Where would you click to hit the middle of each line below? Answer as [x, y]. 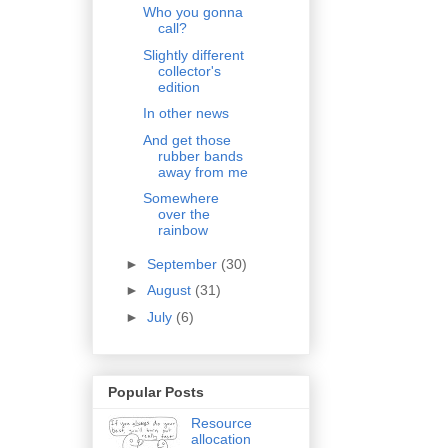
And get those [186, 139]
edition [178, 86]
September [183, 263]
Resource [221, 422]
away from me [202, 171]
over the [183, 214]
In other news [185, 113]
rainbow [182, 230]
